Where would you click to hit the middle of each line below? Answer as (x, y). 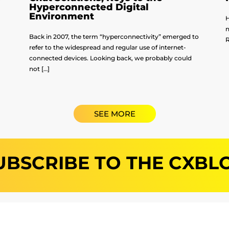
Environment (62, 17)
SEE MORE (114, 114)
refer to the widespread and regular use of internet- (108, 48)
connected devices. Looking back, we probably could (111, 58)
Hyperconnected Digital (89, 7)
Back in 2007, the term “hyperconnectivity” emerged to (114, 37)
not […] (40, 69)
